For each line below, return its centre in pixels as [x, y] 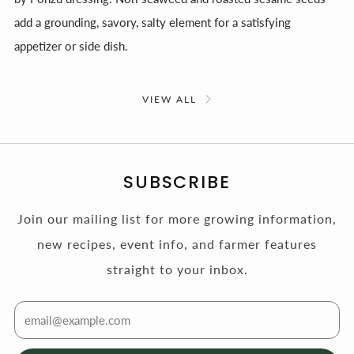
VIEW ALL [170, 99]
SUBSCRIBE [177, 182]
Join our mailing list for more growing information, [177, 218]
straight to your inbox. [177, 269]
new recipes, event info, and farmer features [177, 243]
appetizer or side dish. [71, 45]
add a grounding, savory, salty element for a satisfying [153, 22]
